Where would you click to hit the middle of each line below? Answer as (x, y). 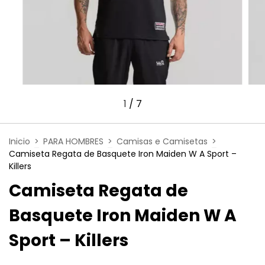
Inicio (20, 141)
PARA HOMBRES (73, 141)
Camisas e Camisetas (162, 141)
